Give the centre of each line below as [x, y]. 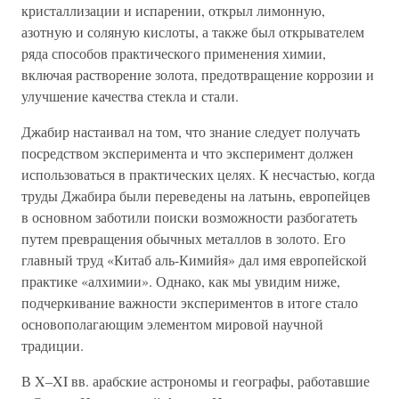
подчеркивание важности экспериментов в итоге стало [190, 302]
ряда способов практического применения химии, [174, 53]
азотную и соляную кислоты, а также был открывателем [193, 31]
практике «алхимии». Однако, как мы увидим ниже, [181, 281]
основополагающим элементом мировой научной [172, 323]
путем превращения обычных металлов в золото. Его [183, 238]
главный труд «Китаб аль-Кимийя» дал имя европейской [194, 259]
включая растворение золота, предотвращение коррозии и [198, 74]
